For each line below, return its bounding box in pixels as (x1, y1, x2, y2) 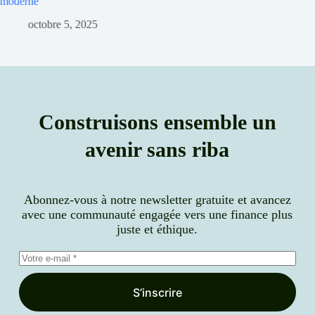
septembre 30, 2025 (67, 5, 155, 18)
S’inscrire (132, 285, 182, 300)
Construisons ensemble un (38, 110, 276, 134)
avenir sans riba (85, 138, 230, 161)
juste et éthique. (117, 222, 198, 236)
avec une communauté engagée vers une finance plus (22, 207, 293, 221)
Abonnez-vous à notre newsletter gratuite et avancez (23, 193, 291, 207)
